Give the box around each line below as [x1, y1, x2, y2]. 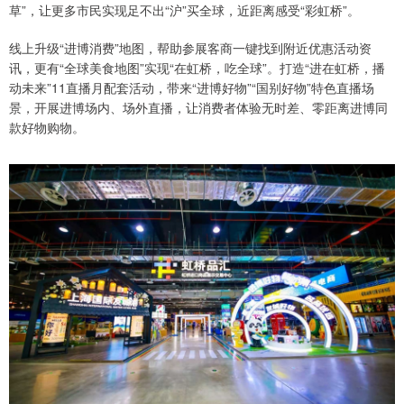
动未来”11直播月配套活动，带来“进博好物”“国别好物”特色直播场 [9, 78, 374, 97]
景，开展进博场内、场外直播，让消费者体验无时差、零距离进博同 [9, 98, 388, 117]
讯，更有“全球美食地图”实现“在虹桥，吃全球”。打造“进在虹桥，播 [9, 59, 385, 78]
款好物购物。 [9, 118, 85, 137]
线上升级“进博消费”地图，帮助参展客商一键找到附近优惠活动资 [9, 39, 372, 58]
